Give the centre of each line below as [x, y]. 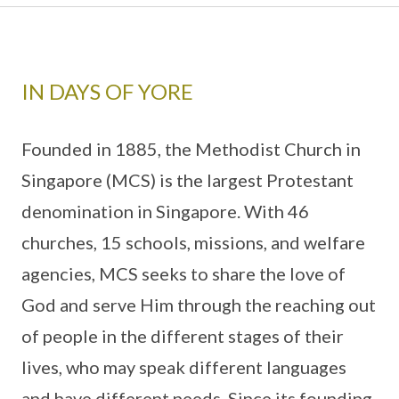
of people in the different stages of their [183, 336]
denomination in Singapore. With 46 [165, 211]
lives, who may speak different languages [184, 367]
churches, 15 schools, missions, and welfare [193, 242]
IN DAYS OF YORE [107, 91]
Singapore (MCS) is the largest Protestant [187, 180]
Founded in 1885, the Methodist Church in [191, 149]
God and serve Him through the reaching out [199, 305]
